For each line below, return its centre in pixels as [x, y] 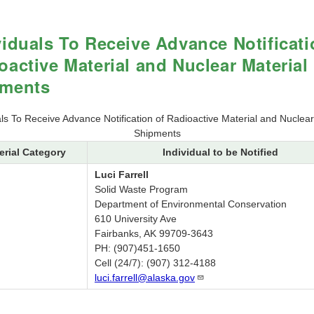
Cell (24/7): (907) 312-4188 [155, 263]
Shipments [157, 134]
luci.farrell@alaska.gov [145, 278]
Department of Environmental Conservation [191, 204]
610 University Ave [136, 219]
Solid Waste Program [141, 190]
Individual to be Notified [220, 152]
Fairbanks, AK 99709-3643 [154, 234]
